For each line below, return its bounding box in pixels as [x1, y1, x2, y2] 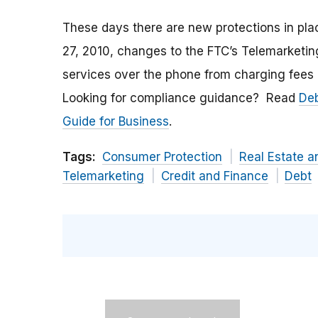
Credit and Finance [160, 169, 268, 184]
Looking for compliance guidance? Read [62, 91, 299, 106]
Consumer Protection [102, 150, 222, 165]
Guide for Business [62, 114, 169, 129]
